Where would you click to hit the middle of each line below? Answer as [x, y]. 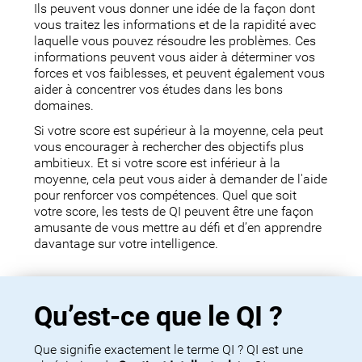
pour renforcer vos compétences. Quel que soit [166, 196]
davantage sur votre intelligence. [126, 244]
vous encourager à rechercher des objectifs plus [169, 147]
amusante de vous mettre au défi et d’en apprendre [178, 228]
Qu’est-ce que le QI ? [159, 317]
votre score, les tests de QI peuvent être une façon [174, 212]
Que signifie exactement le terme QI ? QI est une [169, 350]
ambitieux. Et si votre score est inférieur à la [158, 164]
